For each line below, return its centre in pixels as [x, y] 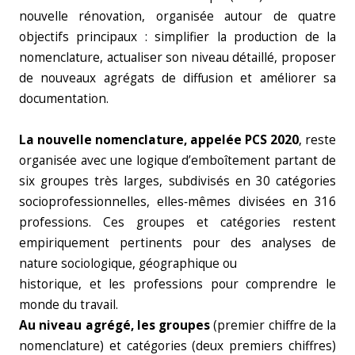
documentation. [64, 99]
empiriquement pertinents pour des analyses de [177, 243]
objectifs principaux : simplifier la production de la [177, 37]
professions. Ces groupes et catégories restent [177, 222]
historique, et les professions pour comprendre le [177, 284]
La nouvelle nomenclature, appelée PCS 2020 [159, 140]
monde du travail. [69, 305]
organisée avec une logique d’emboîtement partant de [177, 160]
